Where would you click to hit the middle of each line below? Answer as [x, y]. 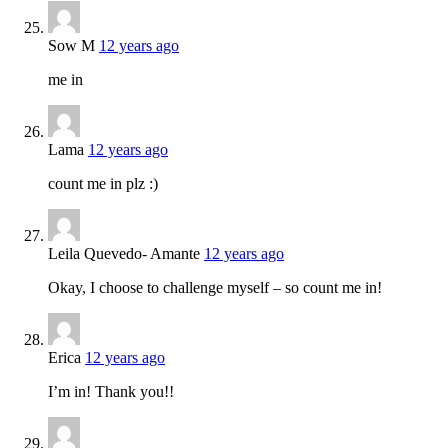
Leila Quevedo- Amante [124, 253]
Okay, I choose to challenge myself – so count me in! [215, 287]
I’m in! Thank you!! [111, 391]
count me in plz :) [103, 183]
